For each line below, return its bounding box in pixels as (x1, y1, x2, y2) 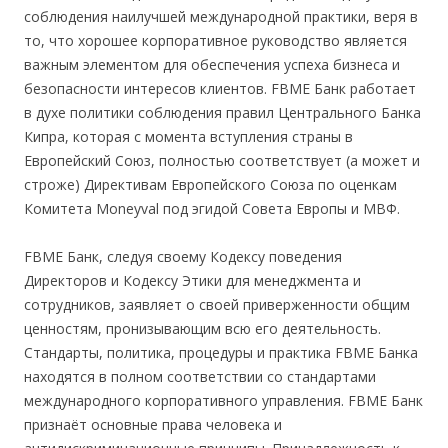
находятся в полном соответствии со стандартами (24, 367, 376, 386)
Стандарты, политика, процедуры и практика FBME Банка (24, 343, 418, 362)
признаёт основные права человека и (24, 415, 282, 434)
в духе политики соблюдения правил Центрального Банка (24, 103, 421, 122)
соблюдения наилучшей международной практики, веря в (24, 7, 418, 26)
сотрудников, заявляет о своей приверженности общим (24, 295, 410, 314)
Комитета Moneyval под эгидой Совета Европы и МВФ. (24, 199, 400, 218)
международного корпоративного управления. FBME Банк (24, 391, 423, 410)
